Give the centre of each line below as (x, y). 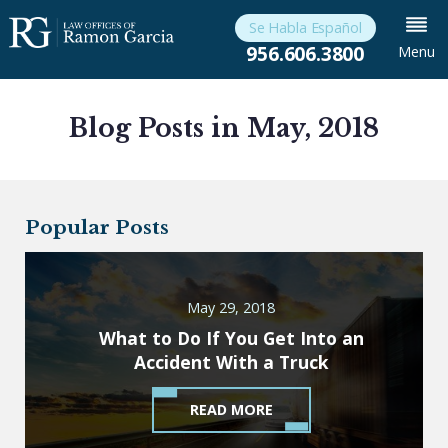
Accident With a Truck (231, 361)
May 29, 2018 (231, 308)
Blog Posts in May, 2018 (224, 129)
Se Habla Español (305, 28)
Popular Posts (97, 227)
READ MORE (231, 409)
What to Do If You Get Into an (231, 337)
